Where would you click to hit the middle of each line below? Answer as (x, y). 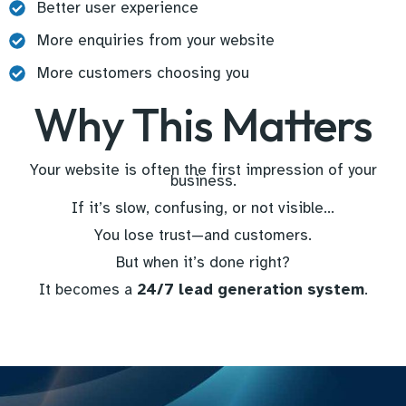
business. (203, 181)
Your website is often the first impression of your (203, 170)
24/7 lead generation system (250, 290)
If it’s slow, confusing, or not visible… (203, 208)
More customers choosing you (143, 73)
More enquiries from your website (155, 41)
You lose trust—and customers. (203, 236)
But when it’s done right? (203, 263)
